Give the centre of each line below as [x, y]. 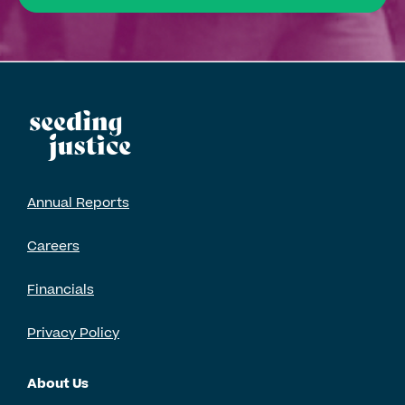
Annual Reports [78, 203]
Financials [61, 290]
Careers [53, 247]
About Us [58, 384]
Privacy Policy [73, 334]
